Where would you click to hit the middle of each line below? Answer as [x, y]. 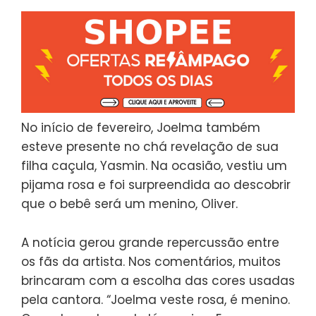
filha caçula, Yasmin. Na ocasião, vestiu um [154, 166]
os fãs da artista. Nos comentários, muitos [151, 262]
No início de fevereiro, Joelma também [141, 128]
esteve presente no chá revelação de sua [150, 147]
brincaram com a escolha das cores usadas [158, 281]
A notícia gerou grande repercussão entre [150, 243]
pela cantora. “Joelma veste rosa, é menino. [156, 300]
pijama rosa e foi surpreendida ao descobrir [156, 185]
